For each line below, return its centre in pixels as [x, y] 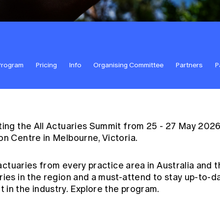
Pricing [46, 65]
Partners [189, 65]
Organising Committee [128, 65]
